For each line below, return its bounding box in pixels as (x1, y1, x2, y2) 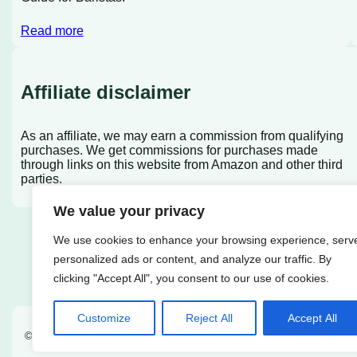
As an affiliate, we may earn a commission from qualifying (20, 128, 343, 143)
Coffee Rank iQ (58, 329, 130, 342)
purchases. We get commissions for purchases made (20, 143, 318, 157)
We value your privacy (53, 203, 205, 219)
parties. (20, 171, 62, 186)
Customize (77, 312, 131, 324)
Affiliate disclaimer (20, 80, 190, 103)
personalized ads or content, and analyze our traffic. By (53, 253, 331, 265)
